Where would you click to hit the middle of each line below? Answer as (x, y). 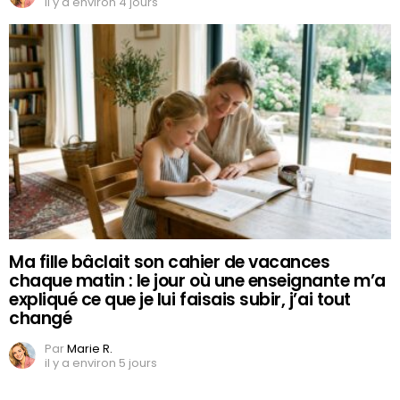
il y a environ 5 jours (101, 362)
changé (41, 318)
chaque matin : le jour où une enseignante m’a (197, 280)
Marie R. (90, 348)
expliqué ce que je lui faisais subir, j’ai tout (180, 299)
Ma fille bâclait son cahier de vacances (170, 262)
